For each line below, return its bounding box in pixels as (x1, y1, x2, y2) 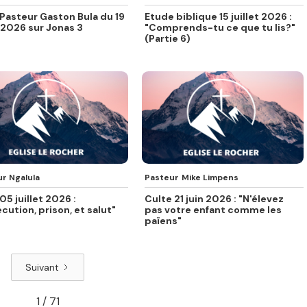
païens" (145, 214, 182, 227)
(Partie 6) (145, 32, 191, 45)
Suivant (25, 260, 60, 273)
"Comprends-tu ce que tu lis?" (145, 21, 296, 34)
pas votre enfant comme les (145, 203, 282, 216)
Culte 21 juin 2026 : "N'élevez (145, 192, 284, 205)
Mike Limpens (182, 171, 239, 183)
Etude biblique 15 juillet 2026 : (145, 10, 293, 23)
